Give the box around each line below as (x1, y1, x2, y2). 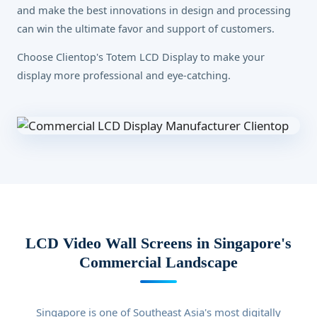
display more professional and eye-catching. (17, 68, 231, 82)
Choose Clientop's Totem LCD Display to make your (17, 50, 265, 64)
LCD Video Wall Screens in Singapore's (25, 234, 292, 252)
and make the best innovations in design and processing (17, 3, 291, 17)
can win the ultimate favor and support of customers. (17, 21, 275, 35)
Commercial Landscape (79, 253, 238, 271)
